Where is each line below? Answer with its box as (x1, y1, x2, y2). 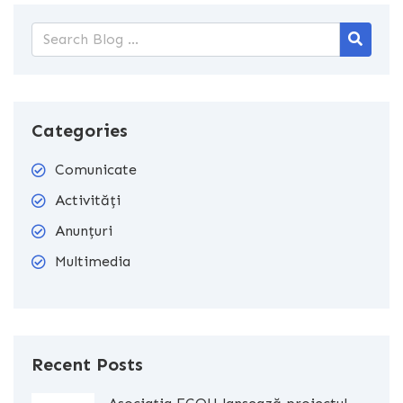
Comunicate (55, 160, 137, 178)
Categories (31, 119, 128, 141)
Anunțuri (55, 221, 112, 239)
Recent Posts (31, 353, 143, 375)
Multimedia (55, 252, 130, 270)
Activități (55, 191, 121, 209)
